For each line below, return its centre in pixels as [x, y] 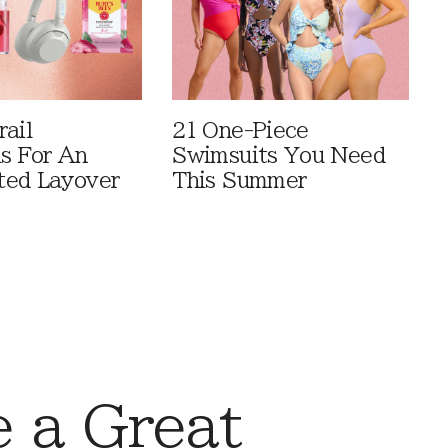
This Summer [239, 181]
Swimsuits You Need [278, 156]
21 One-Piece [240, 131]
